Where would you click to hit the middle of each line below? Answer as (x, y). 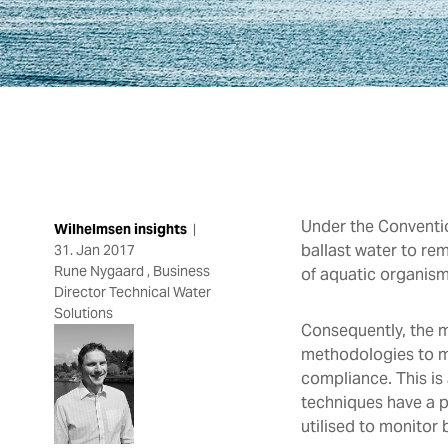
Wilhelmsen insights (120, 228)
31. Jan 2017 (94, 249)
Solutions (83, 312)
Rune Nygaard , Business (131, 270)
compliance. (349, 378)
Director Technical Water (132, 291)
